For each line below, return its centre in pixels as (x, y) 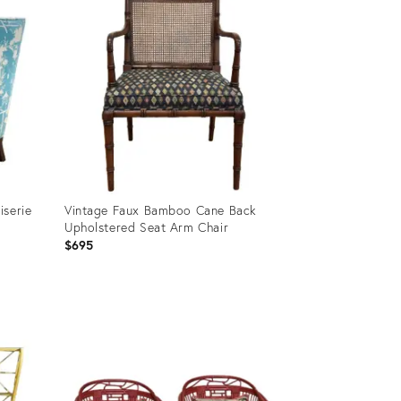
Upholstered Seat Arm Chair (146, 226)
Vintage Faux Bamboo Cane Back (160, 209)
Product (85, 316)
